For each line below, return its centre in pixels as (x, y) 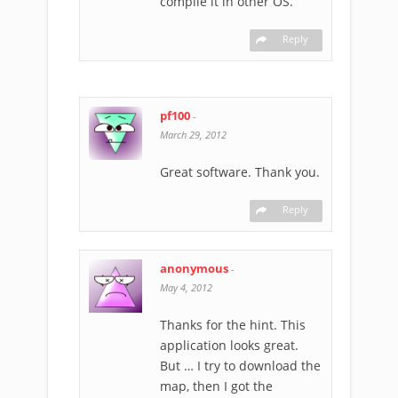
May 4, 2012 (186, 287)
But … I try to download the (240, 366)
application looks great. (229, 345)
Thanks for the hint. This (233, 325)
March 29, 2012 (193, 135)
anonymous (194, 268)
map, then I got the (216, 386)
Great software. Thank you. (240, 172)
